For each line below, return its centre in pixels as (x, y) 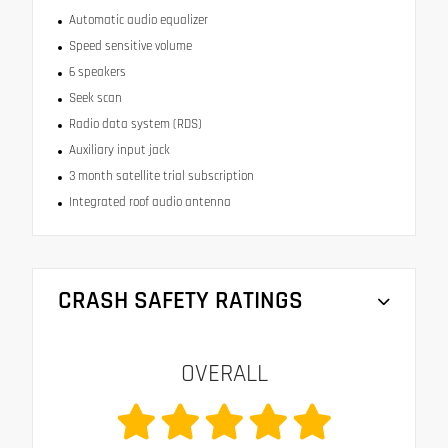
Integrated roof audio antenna (149, 202)
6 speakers (97, 72)
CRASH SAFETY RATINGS (180, 301)
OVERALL (224, 374)
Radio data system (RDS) (135, 124)
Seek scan (95, 98)
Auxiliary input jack (119, 150)
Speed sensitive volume (130, 46)
